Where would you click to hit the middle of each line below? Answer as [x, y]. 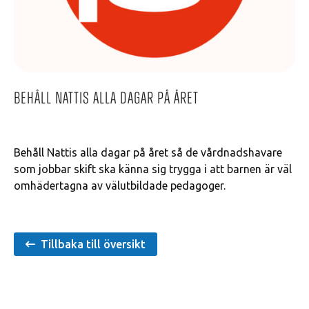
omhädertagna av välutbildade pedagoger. [120, 186]
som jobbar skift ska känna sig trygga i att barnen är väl [153, 169]
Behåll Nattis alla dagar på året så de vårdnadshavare [148, 152]
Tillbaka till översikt [93, 244]
